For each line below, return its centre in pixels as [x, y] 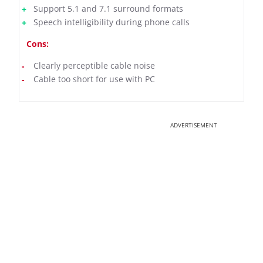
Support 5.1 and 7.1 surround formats [108, 9]
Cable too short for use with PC [94, 79]
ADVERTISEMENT [194, 125]
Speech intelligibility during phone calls [112, 22]
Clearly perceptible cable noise [94, 66]
